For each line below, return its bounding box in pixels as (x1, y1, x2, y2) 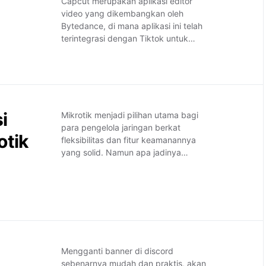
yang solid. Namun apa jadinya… (61, 147, 189, 157)
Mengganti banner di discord (61, 246, 174, 256)
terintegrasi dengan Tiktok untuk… (61, 33, 196, 43)
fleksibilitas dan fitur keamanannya (61, 135, 197, 145)
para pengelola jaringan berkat (61, 122, 181, 132)
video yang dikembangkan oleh (61, 8, 184, 18)
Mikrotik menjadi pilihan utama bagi (61, 110, 199, 120)
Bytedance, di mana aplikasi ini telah (61, 21, 203, 31)
